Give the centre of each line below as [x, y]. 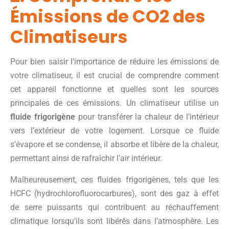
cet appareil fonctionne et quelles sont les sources [114, 89]
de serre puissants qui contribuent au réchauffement [114, 207]
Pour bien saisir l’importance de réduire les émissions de [114, 61]
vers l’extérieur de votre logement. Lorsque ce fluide [114, 130]
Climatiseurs [69, 37]
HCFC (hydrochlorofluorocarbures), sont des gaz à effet [114, 193]
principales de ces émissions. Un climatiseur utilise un [114, 103]
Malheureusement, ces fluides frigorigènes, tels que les [114, 179]
